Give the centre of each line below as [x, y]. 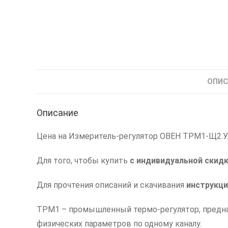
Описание [58, 113]
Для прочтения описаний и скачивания [111, 185]
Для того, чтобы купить [83, 161]
